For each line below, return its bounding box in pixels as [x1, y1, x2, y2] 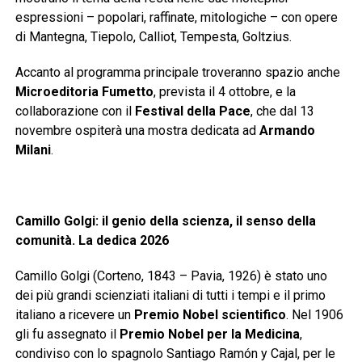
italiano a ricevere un [15, 307, 134, 323]
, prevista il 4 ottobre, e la [153, 84, 296, 100]
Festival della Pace [134, 103, 250, 120]
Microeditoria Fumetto [15, 84, 154, 100]
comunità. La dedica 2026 [15, 233, 169, 249]
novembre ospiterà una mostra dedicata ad [15, 123, 259, 139]
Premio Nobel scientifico [133, 307, 286, 323]
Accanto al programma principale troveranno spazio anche [15, 65, 340, 81]
